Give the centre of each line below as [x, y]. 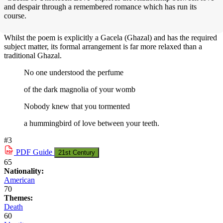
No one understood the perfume [74, 73]
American [19, 180]
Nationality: [24, 171]
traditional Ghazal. [33, 56]
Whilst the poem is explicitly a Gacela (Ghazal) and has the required [111, 38]
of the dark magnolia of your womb [80, 90]
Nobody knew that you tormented [77, 107]
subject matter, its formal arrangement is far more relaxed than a [103, 47]
